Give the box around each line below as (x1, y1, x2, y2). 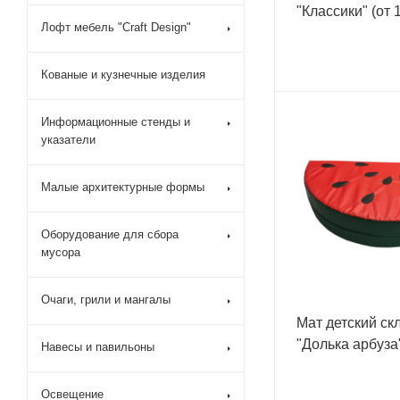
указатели (41, 133, 96, 146)
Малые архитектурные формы (41, 180, 204, 194)
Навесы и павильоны (41, 340, 154, 354)
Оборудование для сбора (41, 228, 179, 241)
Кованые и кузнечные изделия (41, 68, 205, 81)
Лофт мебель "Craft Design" (41, 21, 191, 34)
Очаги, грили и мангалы (41, 293, 171, 306)
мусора (41, 246, 80, 259)
